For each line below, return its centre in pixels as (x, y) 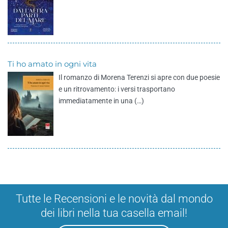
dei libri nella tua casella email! (114, 213)
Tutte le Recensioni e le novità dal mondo (114, 199)
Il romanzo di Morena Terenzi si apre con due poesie (139, 77)
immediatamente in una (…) (101, 101)
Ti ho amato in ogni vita (52, 64)
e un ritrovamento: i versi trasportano (117, 89)
